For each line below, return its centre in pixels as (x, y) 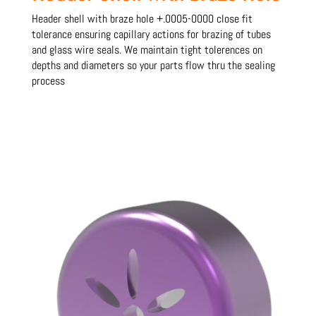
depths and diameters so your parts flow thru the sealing (153, 65)
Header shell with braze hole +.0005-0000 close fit (142, 18)
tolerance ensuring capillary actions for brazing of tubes (151, 34)
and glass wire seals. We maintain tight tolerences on (147, 49)
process (49, 80)
